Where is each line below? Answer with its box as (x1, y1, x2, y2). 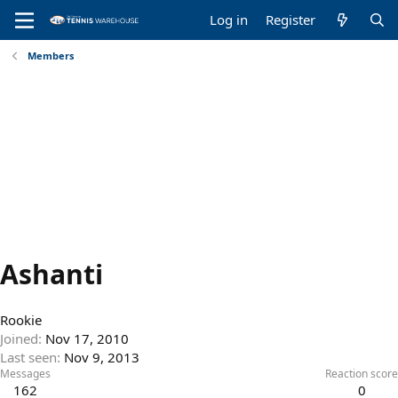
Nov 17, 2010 (45, 330, 129, 348)
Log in (210, 11, 249, 28)
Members (27, 49, 74, 62)
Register (266, 11, 316, 28)
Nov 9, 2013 (64, 348, 139, 367)
